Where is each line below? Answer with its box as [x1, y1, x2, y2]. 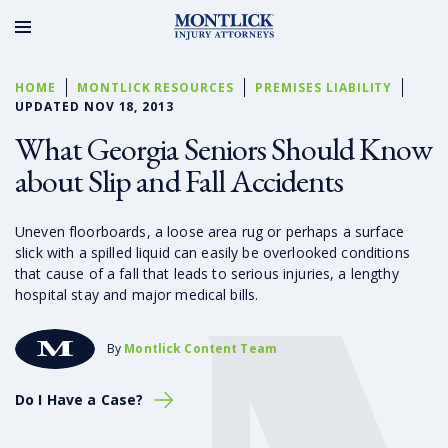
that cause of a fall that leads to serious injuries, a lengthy [15, 263, 399, 283]
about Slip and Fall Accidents [15, 159, 344, 202]
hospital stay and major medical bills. [15, 284, 259, 304]
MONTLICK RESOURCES [76, 78, 235, 96]
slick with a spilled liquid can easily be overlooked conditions [15, 242, 410, 262]
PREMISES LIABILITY [255, 78, 393, 96]
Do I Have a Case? [15, 389, 144, 409]
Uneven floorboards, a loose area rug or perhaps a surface [15, 221, 404, 241]
